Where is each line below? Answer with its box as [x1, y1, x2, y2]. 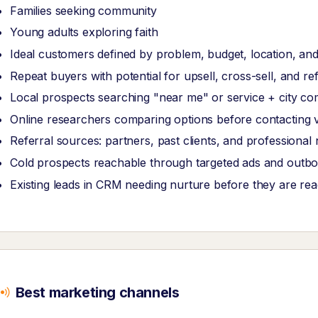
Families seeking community [10, 3, 157, 18]
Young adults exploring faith [10, 25, 158, 40]
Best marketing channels [15, 284, 180, 302]
